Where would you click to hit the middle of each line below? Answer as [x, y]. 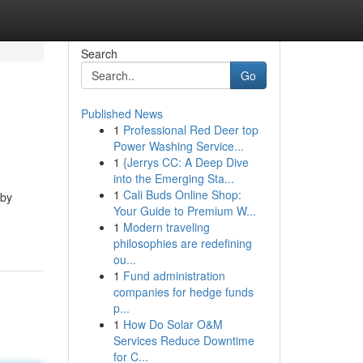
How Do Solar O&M [173, 324]
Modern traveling [166, 227]
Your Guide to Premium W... [184, 211]
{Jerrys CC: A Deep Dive [186, 162]
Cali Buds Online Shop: [182, 194]
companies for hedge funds [183, 292]
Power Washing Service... [178, 146]
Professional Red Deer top [190, 130]
